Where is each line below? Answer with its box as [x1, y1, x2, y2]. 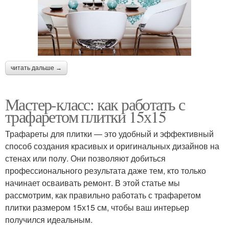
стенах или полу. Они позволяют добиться [5, 152, 166, 165]
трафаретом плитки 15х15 [5, 105, 166, 128]
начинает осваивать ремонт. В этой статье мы [5, 177, 180, 189]
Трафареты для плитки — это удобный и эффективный [5, 128, 214, 140]
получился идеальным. [5, 214, 93, 226]
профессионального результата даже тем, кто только [5, 165, 206, 177]
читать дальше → [11, 64, 62, 72]
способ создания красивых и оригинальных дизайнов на [5, 140, 219, 152]
